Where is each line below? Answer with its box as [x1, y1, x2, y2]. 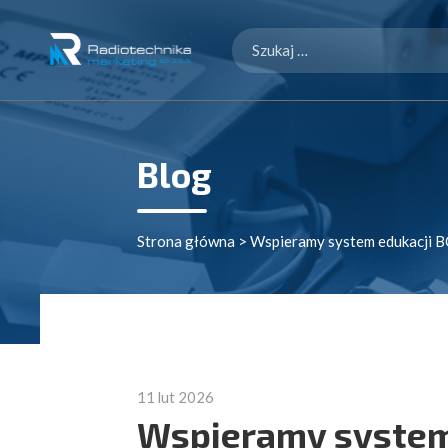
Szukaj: [231, 30, 278, 49]
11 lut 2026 [137, 388, 214, 406]
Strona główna [137, 232, 235, 250]
